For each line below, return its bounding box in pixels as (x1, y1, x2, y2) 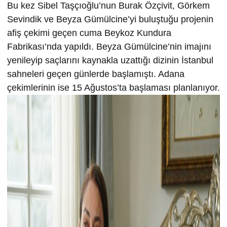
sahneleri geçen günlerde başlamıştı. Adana (7, 69, 184, 80)
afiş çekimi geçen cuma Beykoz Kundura (7, 28, 171, 39)
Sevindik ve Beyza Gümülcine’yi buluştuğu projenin (7, 14, 213, 25)
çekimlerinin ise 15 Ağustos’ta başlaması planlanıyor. (7, 83, 220, 93)
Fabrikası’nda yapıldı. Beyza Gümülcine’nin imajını (7, 42, 211, 52)
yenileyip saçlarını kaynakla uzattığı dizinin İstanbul (7, 55, 213, 66)
